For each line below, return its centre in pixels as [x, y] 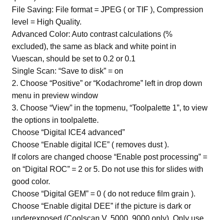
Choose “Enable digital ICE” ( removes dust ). [90, 144]
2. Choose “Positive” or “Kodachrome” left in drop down [107, 83]
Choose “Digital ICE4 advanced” [68, 132]
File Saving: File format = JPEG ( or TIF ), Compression [108, 9]
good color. [31, 181]
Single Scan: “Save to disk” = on [68, 71]
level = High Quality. [47, 22]
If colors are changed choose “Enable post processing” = [110, 157]
